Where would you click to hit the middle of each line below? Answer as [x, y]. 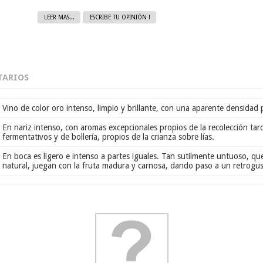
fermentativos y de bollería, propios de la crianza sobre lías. [108, 137]
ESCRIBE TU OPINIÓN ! [120, 17]
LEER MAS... [59, 17]
